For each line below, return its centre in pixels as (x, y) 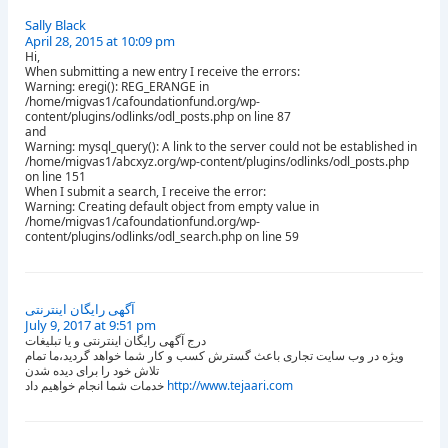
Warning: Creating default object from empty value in (172, 207)
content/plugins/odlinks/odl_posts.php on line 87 (158, 117)
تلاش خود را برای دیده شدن (92, 371)
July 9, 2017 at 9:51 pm (90, 325)
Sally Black (55, 25)
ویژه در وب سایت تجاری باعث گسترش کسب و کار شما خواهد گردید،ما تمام (214, 356)
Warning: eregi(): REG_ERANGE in (117, 87)
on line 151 (55, 177)
